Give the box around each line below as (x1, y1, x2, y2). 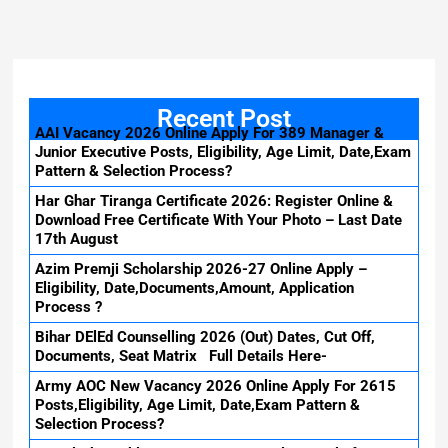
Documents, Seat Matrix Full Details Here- (35, 347, 328, 366)
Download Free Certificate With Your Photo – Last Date (35, 211, 403, 230)
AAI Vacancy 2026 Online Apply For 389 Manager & (35, 124, 385, 143)
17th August (35, 230, 119, 249)
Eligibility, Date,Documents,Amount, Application (35, 279, 355, 298)
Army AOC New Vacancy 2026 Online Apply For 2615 (35, 377, 397, 396)
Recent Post (157, 104, 291, 134)
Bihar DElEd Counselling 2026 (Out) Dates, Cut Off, (35, 328, 376, 347)
